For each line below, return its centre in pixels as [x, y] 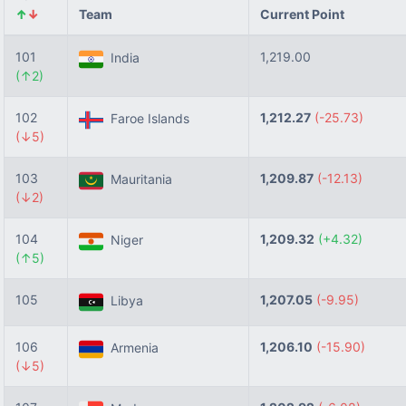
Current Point [302, 14]
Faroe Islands [146, 119]
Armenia [131, 348]
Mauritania [138, 179]
